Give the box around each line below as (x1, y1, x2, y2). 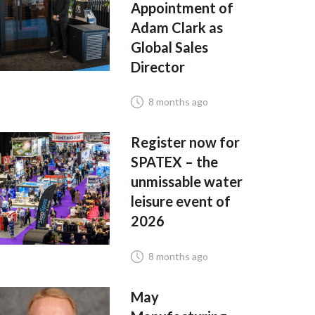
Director (130, 58, 185, 75)
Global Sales (130, 39, 208, 56)
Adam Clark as (130, 19, 223, 36)
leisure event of (130, 193, 231, 210)
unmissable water (130, 173, 243, 191)
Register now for (130, 134, 240, 151)
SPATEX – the (130, 153, 218, 171)
